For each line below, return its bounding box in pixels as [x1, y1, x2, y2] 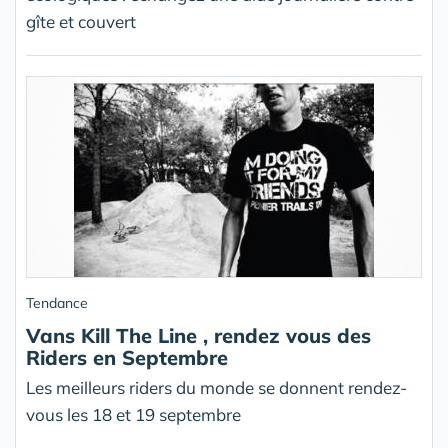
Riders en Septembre [26, 345, 228, 370]
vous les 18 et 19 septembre [26, 404, 241, 425]
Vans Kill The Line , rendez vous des [26, 323, 371, 348]
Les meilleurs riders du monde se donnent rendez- [26, 377, 407, 398]
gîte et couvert [26, 11, 136, 32]
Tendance [26, 294, 88, 312]
